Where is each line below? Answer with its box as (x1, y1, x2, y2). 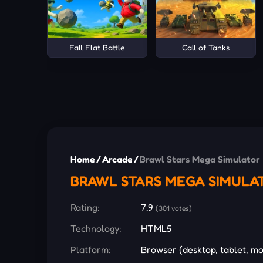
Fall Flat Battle (69, 42, 125, 52)
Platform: (70, 244, 111, 256)
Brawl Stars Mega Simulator (140, 153, 260, 166)
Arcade (102, 153, 133, 166)
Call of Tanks (181, 42, 230, 52)
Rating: (70, 201, 100, 214)
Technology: (70, 222, 122, 235)
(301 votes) (156, 204, 192, 213)
